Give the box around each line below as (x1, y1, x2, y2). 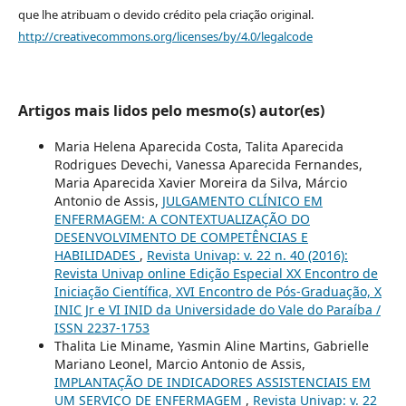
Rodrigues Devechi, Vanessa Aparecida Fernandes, (53, 156, 362, 174)
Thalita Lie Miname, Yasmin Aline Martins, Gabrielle (53, 337, 369, 355)
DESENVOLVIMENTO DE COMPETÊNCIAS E (53, 228, 308, 246)
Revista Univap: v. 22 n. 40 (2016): (146, 246, 348, 265)
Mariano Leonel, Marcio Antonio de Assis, (53, 355, 305, 373)
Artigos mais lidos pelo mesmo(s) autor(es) (17, 101, 324, 121)
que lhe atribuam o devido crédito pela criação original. (17, 6, 314, 24)
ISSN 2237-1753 (53, 319, 150, 337)
